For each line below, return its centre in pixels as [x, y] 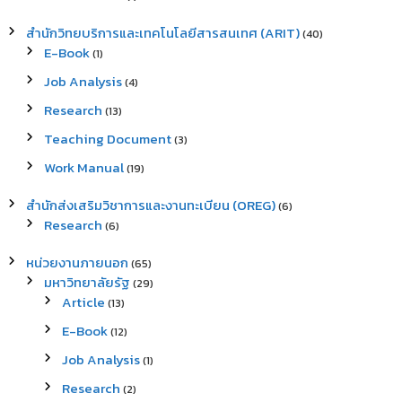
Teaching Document [107, 139]
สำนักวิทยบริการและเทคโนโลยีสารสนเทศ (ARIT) [162, 33]
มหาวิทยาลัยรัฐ [87, 283]
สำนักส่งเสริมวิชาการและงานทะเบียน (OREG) [150, 205]
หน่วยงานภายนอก [77, 263]
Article [83, 302]
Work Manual [83, 168]
